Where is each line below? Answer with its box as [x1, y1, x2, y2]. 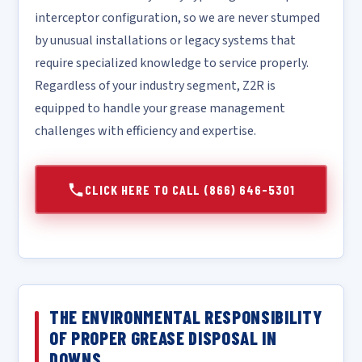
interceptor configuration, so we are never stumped [35, 9, 320, 27]
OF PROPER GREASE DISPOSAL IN [49, 327, 277, 348]
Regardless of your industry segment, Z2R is [35, 77, 276, 95]
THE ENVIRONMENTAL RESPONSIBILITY [49, 306, 322, 327]
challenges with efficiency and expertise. [35, 122, 256, 140]
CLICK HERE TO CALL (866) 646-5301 [85, 182, 295, 197]
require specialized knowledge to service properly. [35, 54, 309, 72]
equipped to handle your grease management [35, 99, 285, 117]
